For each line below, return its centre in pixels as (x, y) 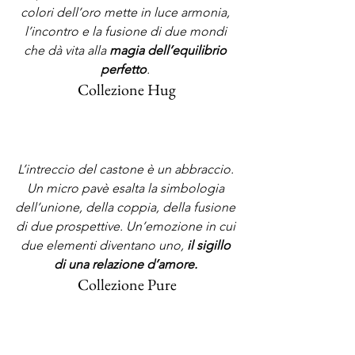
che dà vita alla (67, 50)
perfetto (124, 69)
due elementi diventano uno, (103, 245)
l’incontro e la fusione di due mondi (127, 31)
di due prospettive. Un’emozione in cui (127, 226)
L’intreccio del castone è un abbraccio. (127, 169)
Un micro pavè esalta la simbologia (127, 188)
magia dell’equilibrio (170, 50)
